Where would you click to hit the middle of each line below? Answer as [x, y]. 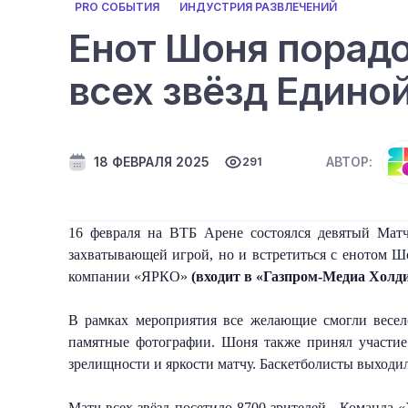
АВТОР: [349, 162]
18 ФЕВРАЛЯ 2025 [152, 162]
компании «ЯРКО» [128, 276]
